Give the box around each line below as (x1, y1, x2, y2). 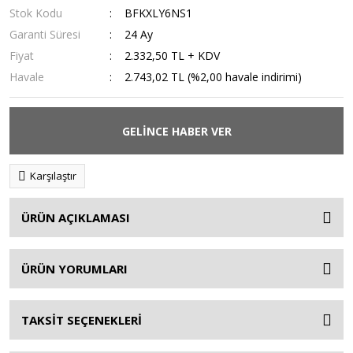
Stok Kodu (9, 6, 62, 20)
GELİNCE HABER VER (121, 123, 232, 139)
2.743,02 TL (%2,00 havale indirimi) (124, 69, 303, 84)
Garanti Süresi (9, 27, 80, 42)
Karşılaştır (30, 169, 76, 183)
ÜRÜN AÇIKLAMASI (21, 210, 130, 225)
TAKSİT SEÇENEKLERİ (21, 312, 142, 328)
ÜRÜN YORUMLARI (21, 261, 128, 277)
